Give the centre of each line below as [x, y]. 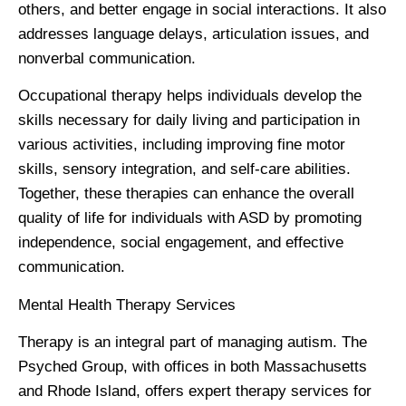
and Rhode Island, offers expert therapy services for [195, 391]
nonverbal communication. [107, 58]
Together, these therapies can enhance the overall [186, 194]
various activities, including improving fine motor [182, 145]
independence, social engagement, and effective [181, 243]
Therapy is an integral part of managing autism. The [193, 343]
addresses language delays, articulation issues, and [193, 34]
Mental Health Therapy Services [127, 304]
